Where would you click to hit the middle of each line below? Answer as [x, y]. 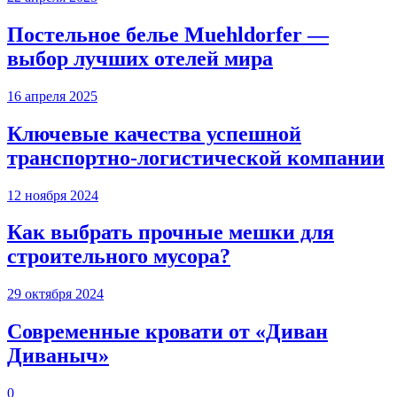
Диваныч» [58, 356]
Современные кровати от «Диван [167, 332]
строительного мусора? [119, 257]
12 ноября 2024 [53, 195]
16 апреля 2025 [52, 96]
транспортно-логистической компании [196, 157]
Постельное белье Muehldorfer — [168, 34]
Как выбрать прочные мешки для [171, 233]
